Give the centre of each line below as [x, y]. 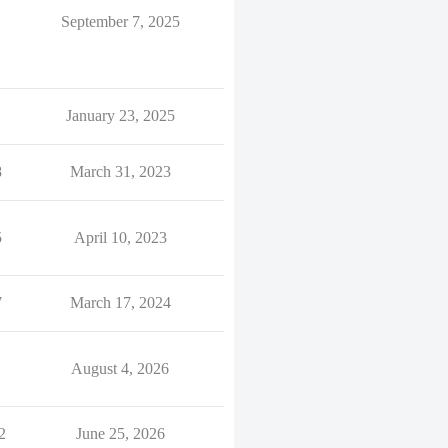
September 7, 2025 [120, 21]
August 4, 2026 [120, 368]
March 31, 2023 [120, 171]
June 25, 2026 [120, 433]
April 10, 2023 [120, 237]
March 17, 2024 [120, 302]
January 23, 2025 [120, 115]
